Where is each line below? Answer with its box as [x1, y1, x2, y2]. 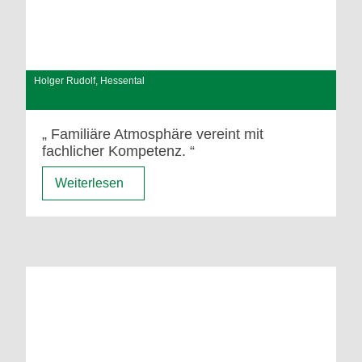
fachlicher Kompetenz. [41, 143, 186, 160]
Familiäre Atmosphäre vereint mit [50, 126, 263, 143]
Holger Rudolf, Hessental [34, 75, 145, 87]
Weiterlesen [54, 176, 124, 191]
